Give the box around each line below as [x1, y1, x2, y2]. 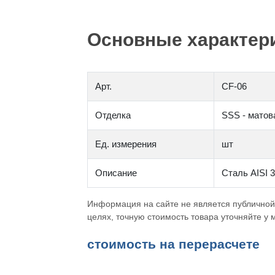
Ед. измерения [95, 139, 157, 149]
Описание [95, 168, 137, 178]
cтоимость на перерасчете [87, 237, 260, 251]
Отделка [95, 110, 131, 120]
